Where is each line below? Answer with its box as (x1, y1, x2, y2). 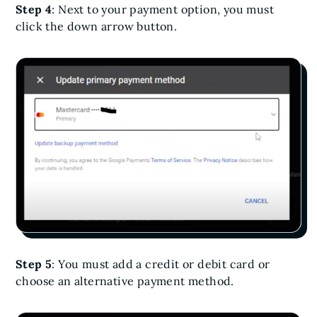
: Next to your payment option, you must (52, 1, 275, 16)
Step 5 (16, 257, 52, 272)
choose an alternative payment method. (16, 274, 234, 289)
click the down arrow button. (16, 18, 178, 33)
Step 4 (16, 1, 52, 16)
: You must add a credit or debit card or (52, 257, 270, 272)
